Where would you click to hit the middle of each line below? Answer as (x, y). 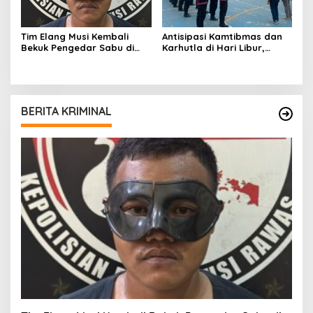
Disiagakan (187, 70)
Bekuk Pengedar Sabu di (78, 48)
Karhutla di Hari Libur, (213, 48)
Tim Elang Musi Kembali (75, 37)
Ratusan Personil (201, 59)
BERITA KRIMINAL (66, 111)
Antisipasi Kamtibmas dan (222, 37)
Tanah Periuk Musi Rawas (79, 59)
